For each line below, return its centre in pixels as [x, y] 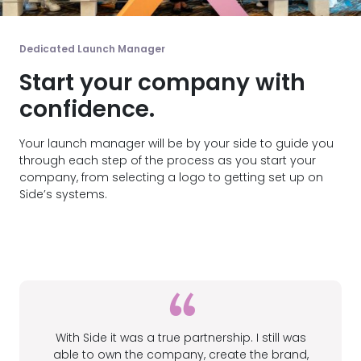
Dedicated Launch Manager [92, 49]
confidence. [87, 110]
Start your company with [162, 83]
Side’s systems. [63, 195]
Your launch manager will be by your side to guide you [176, 144]
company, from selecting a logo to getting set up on [171, 178]
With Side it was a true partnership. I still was [180, 338]
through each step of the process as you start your [168, 161]
